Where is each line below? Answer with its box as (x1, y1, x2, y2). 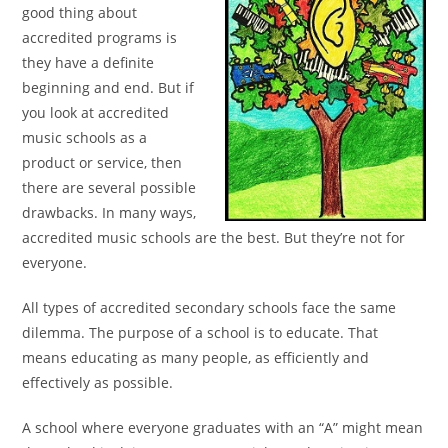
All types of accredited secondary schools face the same (22, 298, 397, 317)
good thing (22, 3, 99, 22)
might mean (342, 418, 424, 437)
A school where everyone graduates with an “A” (22, 418, 343, 437)
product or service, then (22, 153, 183, 172)
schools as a (66, 128, 148, 147)
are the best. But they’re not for (195, 228, 406, 247)
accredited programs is (22, 28, 178, 47)
